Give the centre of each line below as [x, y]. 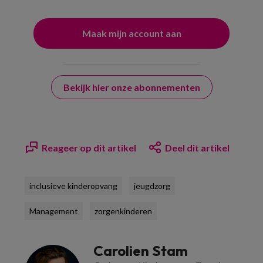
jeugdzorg [152, 186]
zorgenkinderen [123, 211]
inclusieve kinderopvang [73, 186]
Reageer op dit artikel [89, 147]
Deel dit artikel [197, 147]
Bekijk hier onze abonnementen [131, 87]
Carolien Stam [141, 250]
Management [54, 211]
